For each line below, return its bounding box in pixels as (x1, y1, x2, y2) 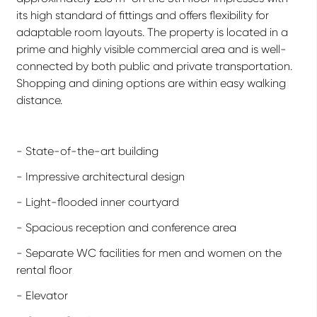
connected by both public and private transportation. (16, 59, 292, 73)
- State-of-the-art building (16, 144, 158, 158)
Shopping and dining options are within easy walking (16, 76, 286, 90)
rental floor (16, 263, 72, 277)
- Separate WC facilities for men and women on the (16, 246, 282, 260)
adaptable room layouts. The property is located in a (16, 25, 288, 39)
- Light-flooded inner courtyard (16, 195, 179, 209)
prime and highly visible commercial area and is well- (16, 42, 287, 56)
